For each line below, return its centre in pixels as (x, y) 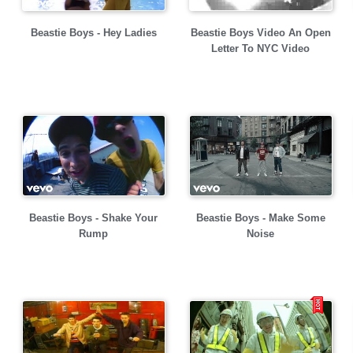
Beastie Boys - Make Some (260, 218)
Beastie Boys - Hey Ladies (93, 33)
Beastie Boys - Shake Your (93, 218)
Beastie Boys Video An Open (260, 33)
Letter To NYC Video (260, 48)
